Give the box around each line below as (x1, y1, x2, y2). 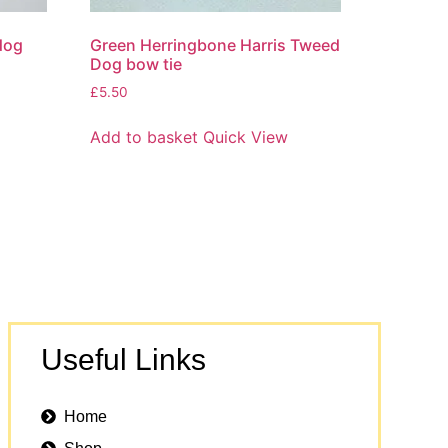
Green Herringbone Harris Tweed (90, 34, 341, 55)
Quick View (203, 126, 289, 147)
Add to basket (90, 126, 199, 147)
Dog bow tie (90, 53, 183, 74)
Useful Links (40, 342, 206, 376)
